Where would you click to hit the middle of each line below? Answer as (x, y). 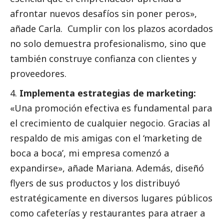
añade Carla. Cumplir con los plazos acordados (111, 29)
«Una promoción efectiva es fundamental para (111, 108)
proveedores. (39, 74)
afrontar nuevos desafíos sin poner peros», (103, 14)
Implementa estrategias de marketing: (108, 93)
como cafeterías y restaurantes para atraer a (107, 213)
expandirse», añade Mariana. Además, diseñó (107, 168)
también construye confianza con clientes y (103, 59)
